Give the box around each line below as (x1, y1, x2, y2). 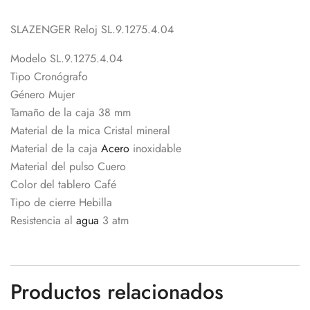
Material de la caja (10, 140, 101, 156)
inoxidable (129, 140, 181, 156)
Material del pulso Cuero (10, 158, 126, 174)
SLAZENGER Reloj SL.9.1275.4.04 (10, 21, 174, 37)
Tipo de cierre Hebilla (10, 194, 112, 210)
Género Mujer (10, 86, 75, 102)
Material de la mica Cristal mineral (10, 122, 170, 138)
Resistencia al (10, 212, 76, 228)
